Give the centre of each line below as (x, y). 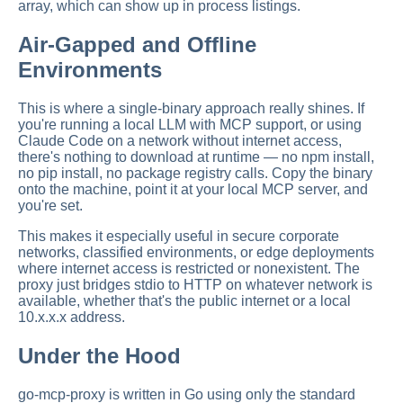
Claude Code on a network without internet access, (180, 141)
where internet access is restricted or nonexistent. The (189, 269)
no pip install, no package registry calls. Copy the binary (195, 174)
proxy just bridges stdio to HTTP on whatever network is (195, 285)
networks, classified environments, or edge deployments (196, 253)
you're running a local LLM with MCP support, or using (190, 125)
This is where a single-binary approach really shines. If (191, 109)
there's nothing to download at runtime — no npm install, (196, 157)
